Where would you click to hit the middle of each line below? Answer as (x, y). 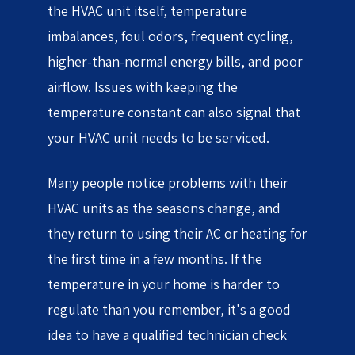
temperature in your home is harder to (164, 284)
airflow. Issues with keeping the (143, 86)
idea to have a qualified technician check (167, 335)
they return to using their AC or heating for (177, 234)
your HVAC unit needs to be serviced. (160, 137)
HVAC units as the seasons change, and (164, 208)
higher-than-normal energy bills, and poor (175, 61)
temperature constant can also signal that (174, 112)
